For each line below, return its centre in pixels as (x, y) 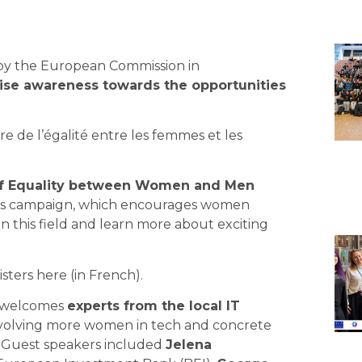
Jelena (189, 345)
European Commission (113, 65)
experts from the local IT (154, 306)
